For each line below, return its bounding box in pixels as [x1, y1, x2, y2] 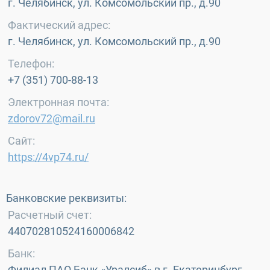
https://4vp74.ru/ [8, 151, 89, 163]
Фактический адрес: [8, 19, 110, 31]
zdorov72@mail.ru [8, 112, 95, 125]
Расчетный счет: [8, 209, 92, 221]
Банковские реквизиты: [6, 192, 127, 204]
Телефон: [8, 57, 54, 70]
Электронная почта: [8, 96, 109, 108]
